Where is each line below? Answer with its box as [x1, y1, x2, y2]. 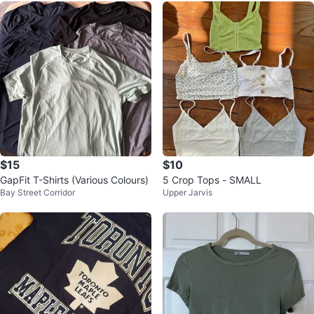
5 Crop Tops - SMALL [163, 174, 261, 186]
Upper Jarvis [163, 187, 212, 198]
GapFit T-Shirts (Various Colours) [71, 174, 149, 186]
